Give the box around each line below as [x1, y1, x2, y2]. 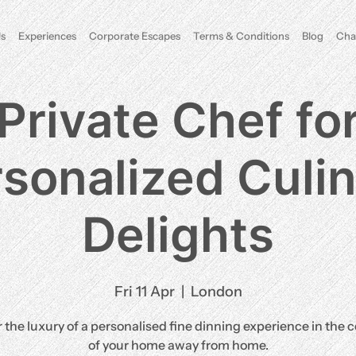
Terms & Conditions [192, 29, 289, 42]
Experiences [17, 29, 76, 42]
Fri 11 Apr [114, 283, 175, 300]
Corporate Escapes [88, 29, 180, 42]
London [190, 283, 242, 300]
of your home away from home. [87, 337, 269, 353]
